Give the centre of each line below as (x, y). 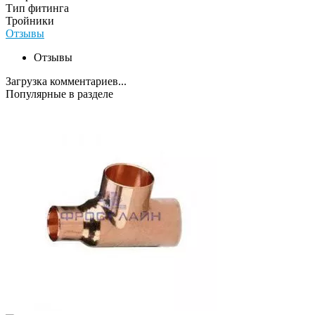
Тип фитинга (37, 8)
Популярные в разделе (59, 94)
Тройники (30, 20)
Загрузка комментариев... (66, 81)
